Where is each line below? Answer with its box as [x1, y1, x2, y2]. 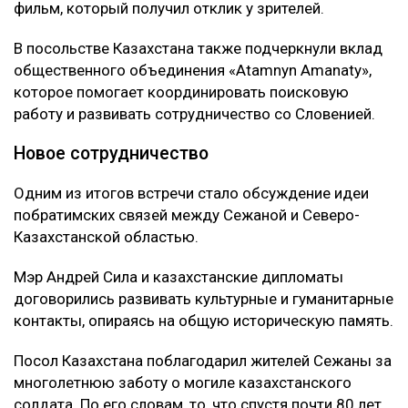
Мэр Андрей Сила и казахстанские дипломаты [14, 267, 343, 286]
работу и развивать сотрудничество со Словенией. [14, 104, 375, 123]
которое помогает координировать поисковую [14, 82, 349, 101]
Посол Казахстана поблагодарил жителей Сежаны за [14, 351, 392, 370]
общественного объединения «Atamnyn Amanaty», [14, 60, 372, 79]
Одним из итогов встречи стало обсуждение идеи [14, 183, 369, 202]
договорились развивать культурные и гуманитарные [14, 289, 393, 308]
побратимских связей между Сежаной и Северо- [14, 205, 360, 224]
